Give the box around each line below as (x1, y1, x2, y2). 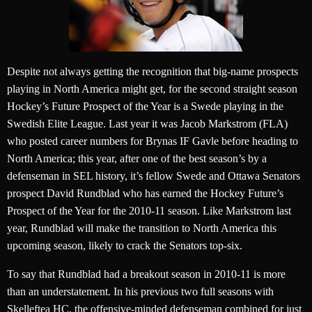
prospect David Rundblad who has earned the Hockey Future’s (7, 187, 283, 200)
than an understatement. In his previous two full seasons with (7, 286, 274, 298)
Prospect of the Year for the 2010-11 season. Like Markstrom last (7, 205, 291, 217)
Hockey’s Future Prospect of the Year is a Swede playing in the (7, 100, 283, 113)
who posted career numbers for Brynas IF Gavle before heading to (7, 135, 298, 148)
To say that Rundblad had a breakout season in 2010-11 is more (7, 268, 286, 281)
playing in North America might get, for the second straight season (7, 83, 297, 95)
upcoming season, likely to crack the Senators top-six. (7, 240, 242, 252)
